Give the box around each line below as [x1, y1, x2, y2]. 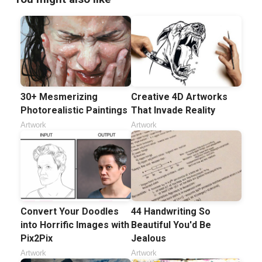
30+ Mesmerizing [20, 91, 98, 103]
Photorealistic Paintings [20, 105, 127, 116]
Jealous [131, 233, 166, 244]
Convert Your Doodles [20, 206, 119, 218]
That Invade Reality [131, 105, 215, 116]
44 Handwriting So [131, 206, 211, 218]
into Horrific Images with [20, 219, 129, 231]
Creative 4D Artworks [131, 91, 227, 103]
